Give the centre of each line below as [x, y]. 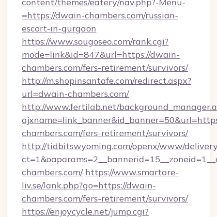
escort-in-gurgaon [59, 28]
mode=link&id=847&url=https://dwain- [101, 54]
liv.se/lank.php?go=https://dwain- [89, 185]
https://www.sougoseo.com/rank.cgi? [95, 41]
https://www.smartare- [132, 172]
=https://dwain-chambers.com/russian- [100, 15]
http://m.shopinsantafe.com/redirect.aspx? [107, 81]
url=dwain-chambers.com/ [75, 94]
